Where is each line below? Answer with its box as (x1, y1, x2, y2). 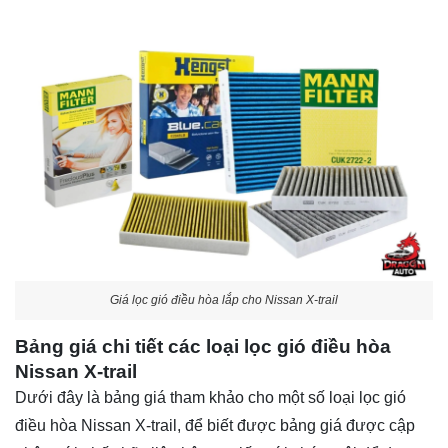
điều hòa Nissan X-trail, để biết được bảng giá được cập (15, 417, 415, 435)
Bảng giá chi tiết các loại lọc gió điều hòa (15, 336, 391, 358)
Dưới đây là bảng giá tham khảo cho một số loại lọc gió (15, 389, 406, 407)
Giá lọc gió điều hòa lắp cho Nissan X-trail (110, 292, 338, 307)
